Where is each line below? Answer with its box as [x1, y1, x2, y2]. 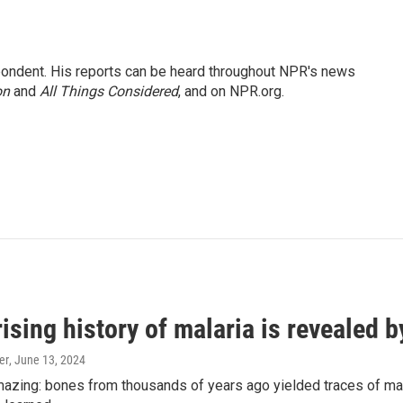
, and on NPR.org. [178, 83, 284, 101]
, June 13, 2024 [9, 353, 85, 368]
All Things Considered [40, 83, 178, 101]
